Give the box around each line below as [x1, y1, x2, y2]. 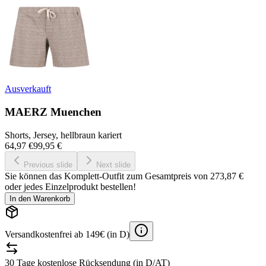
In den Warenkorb [9, 194, 70, 203]
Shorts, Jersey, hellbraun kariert [5, 129, 122, 140]
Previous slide [24, 160, 72, 169]
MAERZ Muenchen [5, 105, 102, 118]
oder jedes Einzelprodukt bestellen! [5, 181, 136, 192]
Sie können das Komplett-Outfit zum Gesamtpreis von [5, 170, 210, 181]
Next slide [96, 160, 131, 169]
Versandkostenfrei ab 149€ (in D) [5, 229, 129, 239]
